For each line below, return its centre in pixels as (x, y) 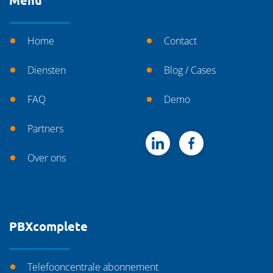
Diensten (47, 70)
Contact (180, 41)
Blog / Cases (190, 70)
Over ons (47, 158)
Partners (45, 129)
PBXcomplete (48, 226)
